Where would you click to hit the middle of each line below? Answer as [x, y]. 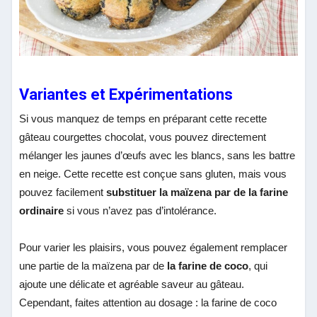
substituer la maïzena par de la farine [197, 192]
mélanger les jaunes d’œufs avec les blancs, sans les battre [157, 155]
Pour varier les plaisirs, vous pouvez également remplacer [154, 247]
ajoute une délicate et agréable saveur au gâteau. [132, 284]
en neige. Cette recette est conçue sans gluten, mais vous [153, 173]
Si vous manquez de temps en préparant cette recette [143, 118]
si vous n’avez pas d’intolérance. [140, 210]
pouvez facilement [63, 192]
